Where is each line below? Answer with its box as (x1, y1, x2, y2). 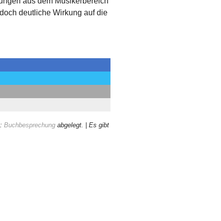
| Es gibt (85, 121, 109, 129)
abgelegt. (55, 121, 85, 129)
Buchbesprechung (4, 121, 55, 129)
